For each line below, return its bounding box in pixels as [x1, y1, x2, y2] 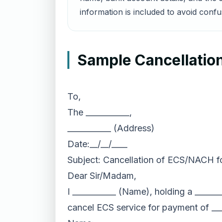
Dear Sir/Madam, [67, 170, 136, 181]
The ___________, [67, 107, 132, 117]
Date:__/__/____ [67, 139, 127, 149]
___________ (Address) [67, 123, 155, 133]
